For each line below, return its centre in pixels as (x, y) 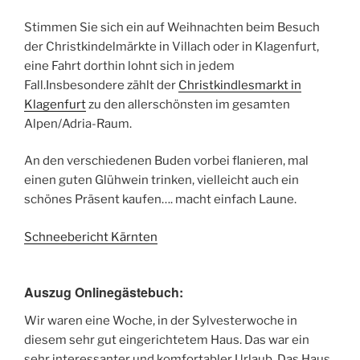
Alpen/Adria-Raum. (78, 123)
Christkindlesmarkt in (240, 85)
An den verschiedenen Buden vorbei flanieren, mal (166, 161)
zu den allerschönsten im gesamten (188, 104)
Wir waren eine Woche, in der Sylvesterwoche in (161, 321)
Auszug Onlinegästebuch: (104, 292)
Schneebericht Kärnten (91, 237)
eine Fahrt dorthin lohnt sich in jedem (129, 65)
